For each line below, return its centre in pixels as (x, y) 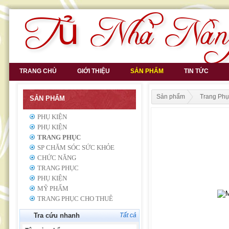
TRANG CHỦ (38, 71)
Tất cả (128, 215)
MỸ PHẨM (53, 188)
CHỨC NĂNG (57, 158)
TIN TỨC (196, 71)
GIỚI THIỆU (94, 71)
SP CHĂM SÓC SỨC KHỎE (76, 147)
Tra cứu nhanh (57, 215)
